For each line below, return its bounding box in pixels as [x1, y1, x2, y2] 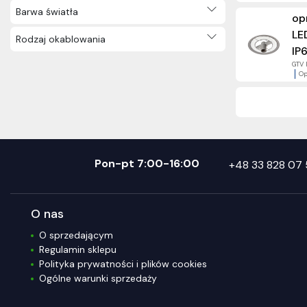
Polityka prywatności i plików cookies [39, 258, 207, 270]
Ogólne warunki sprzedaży [39, 272, 157, 284]
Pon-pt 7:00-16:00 [95, 156, 199, 171]
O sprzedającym [39, 229, 113, 241]
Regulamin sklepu [39, 243, 116, 256]
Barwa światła [16, 5, 78, 18]
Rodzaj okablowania [16, 32, 106, 45]
